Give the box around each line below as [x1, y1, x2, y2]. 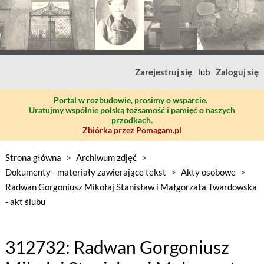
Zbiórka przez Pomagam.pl [82, 125, 181, 135]
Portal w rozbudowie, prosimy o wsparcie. [54, 95, 207, 105]
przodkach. [111, 115, 153, 125]
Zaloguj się [216, 67, 259, 77]
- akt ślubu [5, 196, 45, 207]
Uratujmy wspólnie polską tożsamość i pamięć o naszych [29, 105, 235, 115]
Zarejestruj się [135, 67, 193, 77]
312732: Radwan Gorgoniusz [5, 236, 229, 258]
